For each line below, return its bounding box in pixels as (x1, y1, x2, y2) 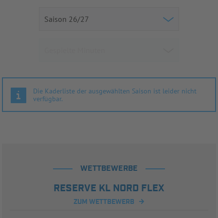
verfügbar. (33, 94, 63, 103)
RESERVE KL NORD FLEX (54, 182, 164, 195)
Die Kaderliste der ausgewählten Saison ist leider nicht (33, 86, 197, 95)
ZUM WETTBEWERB (73, 197, 134, 206)
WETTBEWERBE (80, 163, 138, 174)
